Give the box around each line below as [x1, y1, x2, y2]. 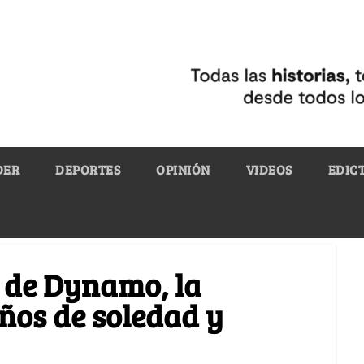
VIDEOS [245, 160, 292, 178]
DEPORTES [55, 160, 120, 178]
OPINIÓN [156, 160, 210, 178]
